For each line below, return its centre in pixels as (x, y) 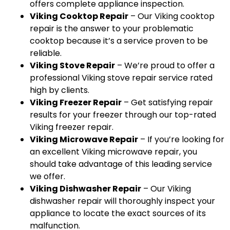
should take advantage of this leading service (121, 164)
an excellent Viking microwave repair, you (113, 151)
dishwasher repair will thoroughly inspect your (122, 201)
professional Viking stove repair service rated (121, 78)
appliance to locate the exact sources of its (118, 213)
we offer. (47, 176)
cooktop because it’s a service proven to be (119, 41)
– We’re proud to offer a (165, 65)
